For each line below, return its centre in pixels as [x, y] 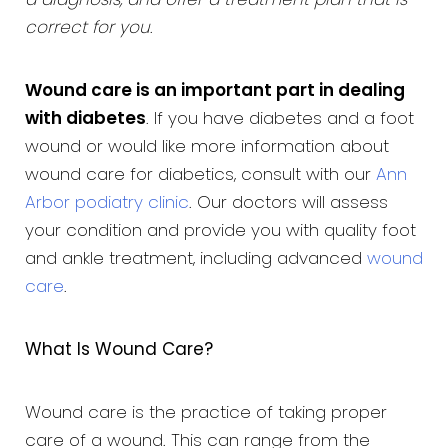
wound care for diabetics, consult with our [200, 176]
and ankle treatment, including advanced [196, 260]
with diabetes [85, 120]
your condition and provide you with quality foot [220, 232]
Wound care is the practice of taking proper [206, 414]
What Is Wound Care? [119, 351]
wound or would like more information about [207, 148]
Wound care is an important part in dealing [215, 92]
